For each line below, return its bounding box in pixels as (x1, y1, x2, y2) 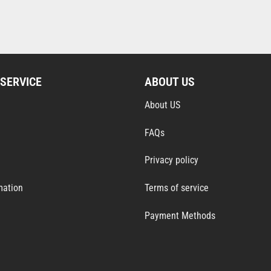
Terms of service (145, 182, 209, 194)
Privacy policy (145, 154, 198, 166)
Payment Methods (145, 210, 215, 222)
